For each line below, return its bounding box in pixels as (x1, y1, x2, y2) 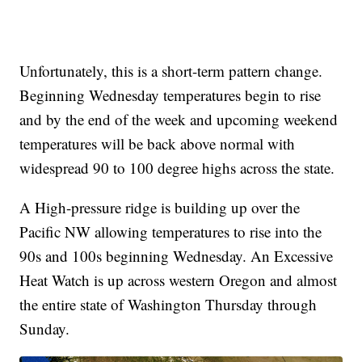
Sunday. (19, 318, 70, 339)
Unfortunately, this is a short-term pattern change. (19, 60, 323, 81)
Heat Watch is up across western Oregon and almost (19, 269, 338, 290)
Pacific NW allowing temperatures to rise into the (19, 221, 322, 242)
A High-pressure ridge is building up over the (19, 196, 301, 217)
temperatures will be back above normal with (19, 133, 296, 154)
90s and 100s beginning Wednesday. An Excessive (19, 245, 334, 266)
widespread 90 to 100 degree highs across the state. (19, 157, 335, 178)
